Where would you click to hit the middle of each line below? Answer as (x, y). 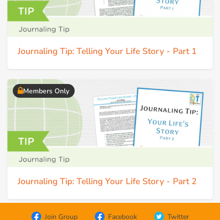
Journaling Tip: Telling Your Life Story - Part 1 (107, 51)
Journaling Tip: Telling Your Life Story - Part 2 (107, 181)
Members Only (46, 91)
